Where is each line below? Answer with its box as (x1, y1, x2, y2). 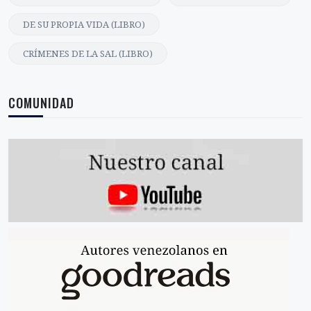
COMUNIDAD (8, 94, 74, 113)
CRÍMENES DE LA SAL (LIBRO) (23, 48, 153, 61)
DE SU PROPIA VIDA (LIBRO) (23, 19, 145, 32)
